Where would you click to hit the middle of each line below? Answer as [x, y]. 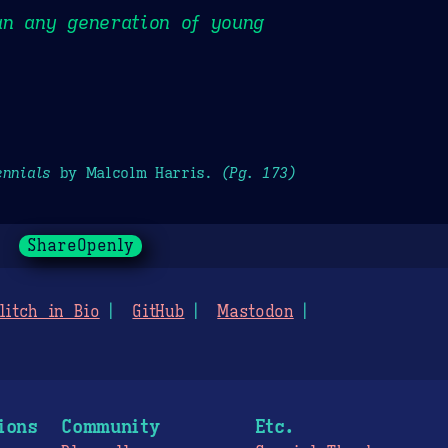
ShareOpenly [80, 246]
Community [110, 426]
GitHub [158, 312]
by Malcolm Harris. [135, 172]
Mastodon [255, 312]
